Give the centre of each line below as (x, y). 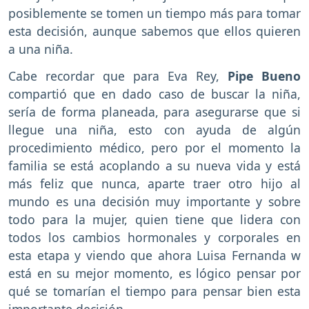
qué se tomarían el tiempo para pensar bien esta (154, 291)
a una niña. (41, 49)
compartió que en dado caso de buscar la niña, (154, 93)
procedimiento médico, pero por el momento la (154, 147)
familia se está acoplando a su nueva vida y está (154, 165)
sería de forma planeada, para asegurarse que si (154, 111)
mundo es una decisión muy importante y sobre (154, 201)
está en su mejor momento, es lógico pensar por (154, 273)
